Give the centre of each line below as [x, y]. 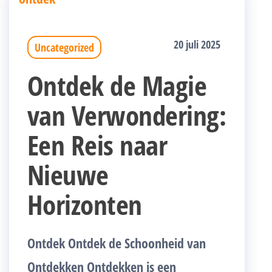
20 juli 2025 [197, 45]
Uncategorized [64, 48]
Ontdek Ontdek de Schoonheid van [117, 243]
